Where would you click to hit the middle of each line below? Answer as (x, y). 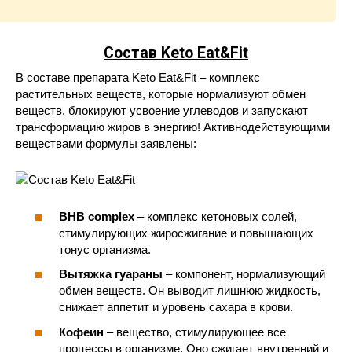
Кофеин (81, 332)
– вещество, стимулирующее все (195, 332)
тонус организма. (105, 249)
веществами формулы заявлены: (106, 144)
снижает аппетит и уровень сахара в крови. (176, 307)
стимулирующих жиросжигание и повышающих (186, 233)
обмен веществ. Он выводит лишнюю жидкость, (190, 291)
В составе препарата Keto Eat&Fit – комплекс (138, 78)
